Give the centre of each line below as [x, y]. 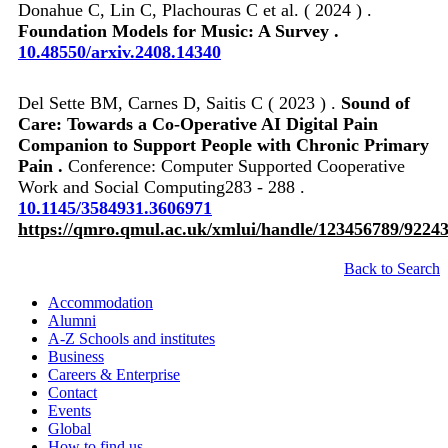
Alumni [72, 320]
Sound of [375, 102]
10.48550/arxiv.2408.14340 [119, 51]
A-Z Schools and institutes [131, 338]
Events [69, 410]
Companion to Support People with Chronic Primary [223, 144]
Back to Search [392, 268]
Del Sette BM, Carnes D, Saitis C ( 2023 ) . [179, 102]
